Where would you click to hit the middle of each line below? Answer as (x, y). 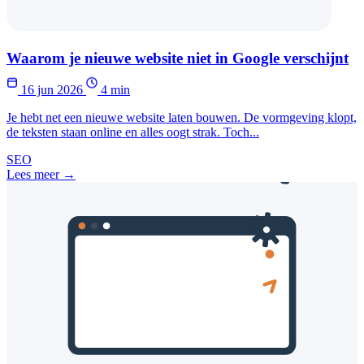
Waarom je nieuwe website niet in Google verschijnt (178, 58)
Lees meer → (41, 174)
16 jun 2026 (52, 89)
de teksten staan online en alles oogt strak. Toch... (133, 132)
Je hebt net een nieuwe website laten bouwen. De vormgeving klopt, (182, 117)
